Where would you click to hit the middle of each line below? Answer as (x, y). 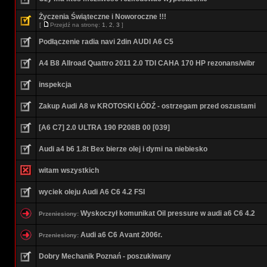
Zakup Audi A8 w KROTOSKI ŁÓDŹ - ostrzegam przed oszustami (147, 106)
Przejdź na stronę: (76, 25)
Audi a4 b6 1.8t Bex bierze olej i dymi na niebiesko (123, 149)
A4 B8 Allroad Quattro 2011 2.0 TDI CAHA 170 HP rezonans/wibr (147, 63)
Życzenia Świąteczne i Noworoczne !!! (103, 17)
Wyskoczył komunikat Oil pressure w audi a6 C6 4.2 (168, 213)
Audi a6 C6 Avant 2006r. (121, 235)
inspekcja (55, 85)
